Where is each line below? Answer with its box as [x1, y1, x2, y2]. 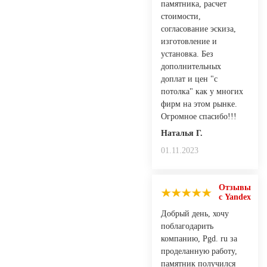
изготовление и [161, 36, 217, 46]
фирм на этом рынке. [161, 99, 237, 108]
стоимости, [161, 11, 201, 21]
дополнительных [161, 61, 221, 71]
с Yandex [219, 192, 251, 201]
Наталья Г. [161, 128, 203, 138]
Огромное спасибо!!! [161, 111, 237, 121]
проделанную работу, [161, 246, 237, 256]
